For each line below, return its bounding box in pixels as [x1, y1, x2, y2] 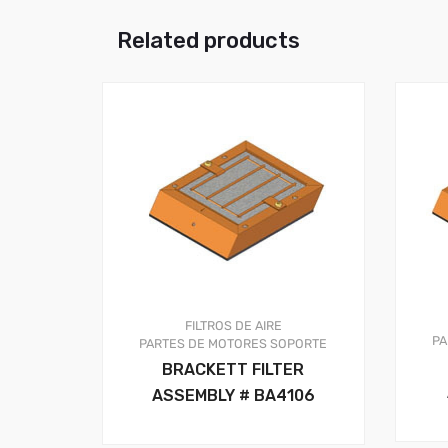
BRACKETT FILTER [162, 360, 305, 380]
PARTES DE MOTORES [139, 336, 268, 352]
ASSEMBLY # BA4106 [151, 386, 315, 406]
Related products [117, 26, 300, 54]
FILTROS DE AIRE [184, 318, 282, 334]
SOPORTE [270, 336, 328, 352]
